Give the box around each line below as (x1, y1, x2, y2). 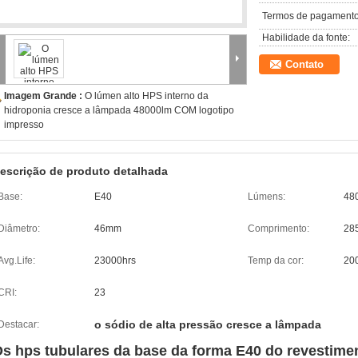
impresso (4, 119, 44, 130)
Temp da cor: (248, 255, 304, 266)
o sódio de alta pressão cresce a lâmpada (94, 318, 321, 331)
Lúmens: (248, 191, 285, 202)
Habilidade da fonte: (262, 32, 350, 43)
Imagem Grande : (4, 90, 85, 101)
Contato (285, 58, 324, 70)
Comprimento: (248, 223, 309, 234)
